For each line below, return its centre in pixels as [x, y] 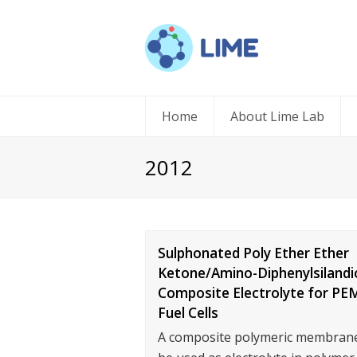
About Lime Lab [277, 116]
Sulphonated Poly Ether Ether [253, 253]
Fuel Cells [188, 313]
